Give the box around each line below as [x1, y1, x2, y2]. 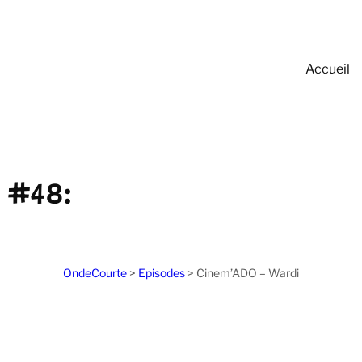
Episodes [138, 266, 185, 280]
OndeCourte [63, 266, 127, 280]
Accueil [305, 61, 350, 77]
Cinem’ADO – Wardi [196, 266, 299, 280]
